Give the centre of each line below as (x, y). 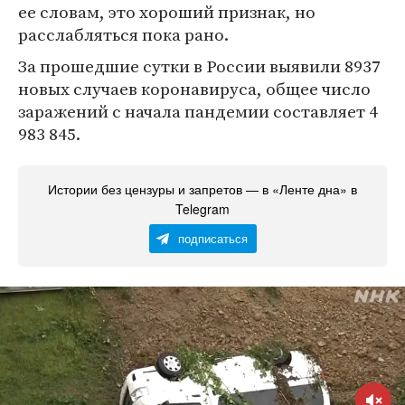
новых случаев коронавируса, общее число (194, 89)
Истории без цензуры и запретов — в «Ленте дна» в (202, 189)
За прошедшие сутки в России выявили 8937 (199, 66)
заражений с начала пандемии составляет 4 (198, 111)
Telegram (202, 209)
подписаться (212, 238)
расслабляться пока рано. (123, 34)
